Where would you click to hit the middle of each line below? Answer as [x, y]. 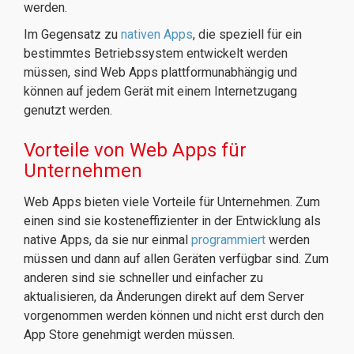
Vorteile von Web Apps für [135, 150]
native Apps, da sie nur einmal [107, 240]
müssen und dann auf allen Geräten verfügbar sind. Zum [176, 259]
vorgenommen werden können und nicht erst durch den [174, 316]
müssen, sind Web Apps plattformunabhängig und [160, 72]
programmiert [228, 240]
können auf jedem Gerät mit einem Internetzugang [160, 91]
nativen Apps [157, 34]
